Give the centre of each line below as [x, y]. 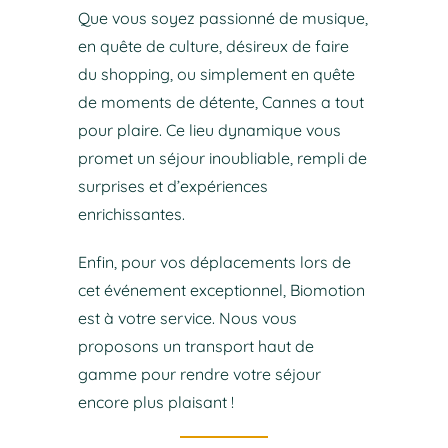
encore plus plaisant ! [155, 401]
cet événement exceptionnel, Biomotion [221, 289]
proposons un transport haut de [195, 345]
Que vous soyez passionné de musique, [222, 17]
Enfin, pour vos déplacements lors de [214, 261]
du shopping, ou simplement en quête [216, 73]
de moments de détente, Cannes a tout [220, 101]
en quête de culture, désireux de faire [213, 45]
